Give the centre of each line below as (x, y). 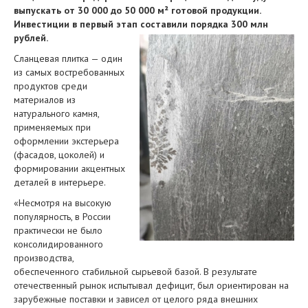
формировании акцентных (69, 168)
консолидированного (58, 244)
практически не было (58, 230)
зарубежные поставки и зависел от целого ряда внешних (136, 299)
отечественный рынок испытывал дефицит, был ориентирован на (151, 285)
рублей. (31, 38)
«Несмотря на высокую (63, 203)
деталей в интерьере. (60, 182)
